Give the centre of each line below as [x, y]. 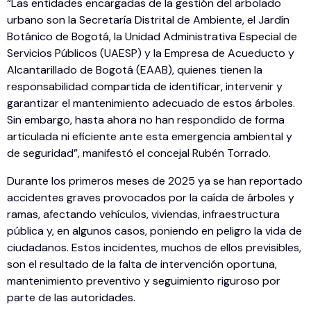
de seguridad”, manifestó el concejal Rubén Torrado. [139, 153]
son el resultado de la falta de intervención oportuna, [142, 264]
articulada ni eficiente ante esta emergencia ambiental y [150, 137]
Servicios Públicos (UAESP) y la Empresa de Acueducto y [151, 53]
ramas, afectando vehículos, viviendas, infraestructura [143, 215]
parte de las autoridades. [71, 298]
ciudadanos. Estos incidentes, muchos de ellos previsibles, [154, 248]
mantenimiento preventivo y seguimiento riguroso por [144, 281]
